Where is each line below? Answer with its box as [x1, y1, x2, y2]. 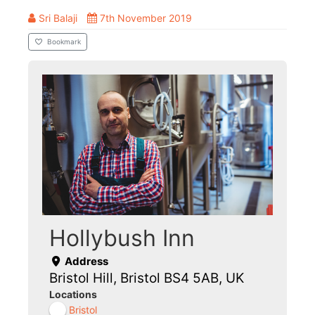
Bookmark [47, 37, 81, 46]
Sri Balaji [39, 12, 77, 25]
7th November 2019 [100, 12, 192, 25]
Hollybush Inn [49, 224, 195, 252]
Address [62, 254, 108, 268]
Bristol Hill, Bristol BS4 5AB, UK [49, 269, 244, 286]
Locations [49, 288, 97, 300]
